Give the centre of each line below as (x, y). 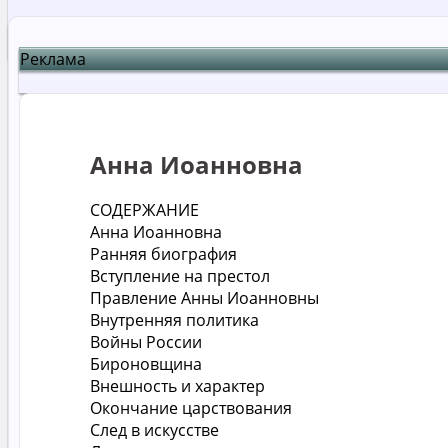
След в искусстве (154, 429)
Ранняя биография (163, 253)
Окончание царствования (191, 407)
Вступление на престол (180, 275)
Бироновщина (146, 363)
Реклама (53, 59)
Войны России (146, 341)
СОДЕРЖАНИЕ (144, 209)
